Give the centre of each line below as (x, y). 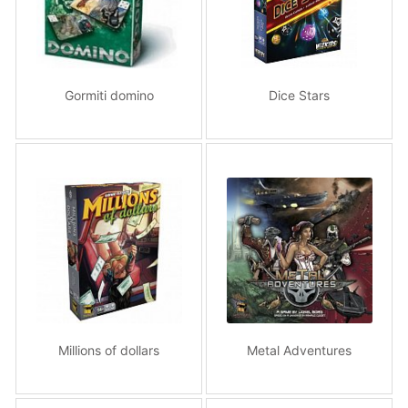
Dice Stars (299, 95)
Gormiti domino (109, 95)
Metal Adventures (299, 350)
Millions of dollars (109, 350)
